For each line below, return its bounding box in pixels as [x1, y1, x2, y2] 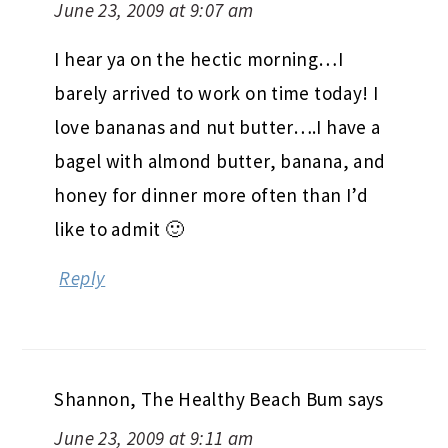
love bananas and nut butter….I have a [54, 114, 381, 139]
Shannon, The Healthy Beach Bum [54, 386, 344, 411]
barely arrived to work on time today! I [54, 80, 379, 105]
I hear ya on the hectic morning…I [54, 46, 343, 71]
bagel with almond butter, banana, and [54, 148, 386, 173]
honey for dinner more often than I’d [54, 182, 369, 207]
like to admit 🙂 [54, 216, 185, 241]
